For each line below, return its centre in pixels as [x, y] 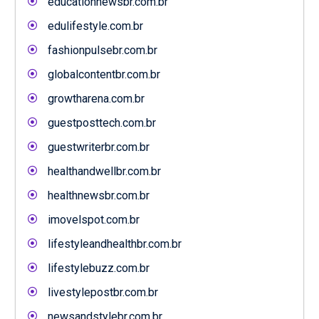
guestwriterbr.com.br [98, 147]
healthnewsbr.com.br [98, 195]
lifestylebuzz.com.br [98, 268]
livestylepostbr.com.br [103, 292]
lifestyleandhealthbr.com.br [114, 244]
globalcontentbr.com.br [104, 74]
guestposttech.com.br [101, 123]
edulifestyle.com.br [95, 26]
